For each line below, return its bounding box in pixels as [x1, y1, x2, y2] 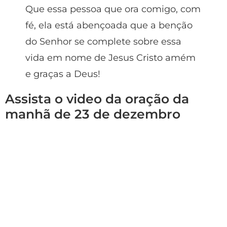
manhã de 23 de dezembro [5, 106, 180, 122]
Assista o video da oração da [5, 91, 189, 106]
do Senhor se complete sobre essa [25, 35, 181, 47]
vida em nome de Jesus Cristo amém [25, 52, 196, 63]
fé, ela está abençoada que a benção [25, 19, 193, 31]
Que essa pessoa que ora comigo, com [25, 3, 201, 15]
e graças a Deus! [25, 68, 100, 80]
